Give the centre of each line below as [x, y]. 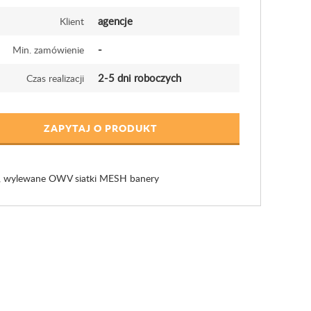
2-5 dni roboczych [139, 78]
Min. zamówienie [48, 50]
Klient [72, 21]
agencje [115, 21]
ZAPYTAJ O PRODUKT [100, 128]
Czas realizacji [55, 78]
